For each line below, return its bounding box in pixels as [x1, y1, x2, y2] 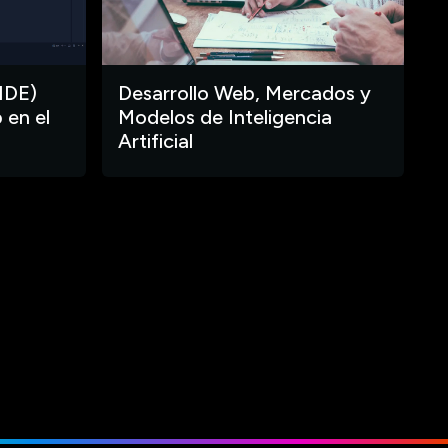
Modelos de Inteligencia [118, 105, 332, 129]
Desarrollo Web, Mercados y [118, 81, 371, 105]
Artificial [118, 129, 193, 153]
